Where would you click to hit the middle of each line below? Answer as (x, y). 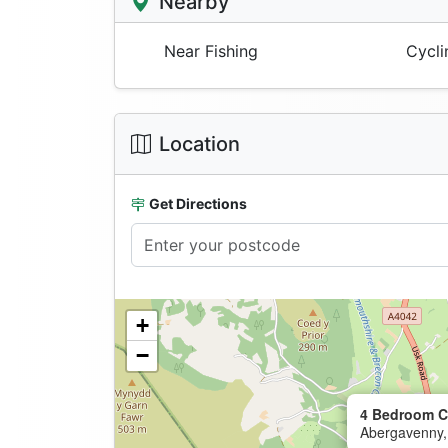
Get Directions (198, 204)
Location (199, 144)
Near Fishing (208, 51)
